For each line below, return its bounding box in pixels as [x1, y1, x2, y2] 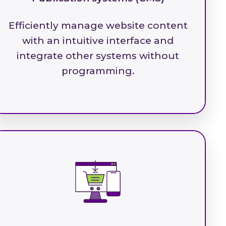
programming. [61, 65, 135, 77]
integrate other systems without [17, 50, 179, 62]
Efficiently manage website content [8, 20, 188, 31]
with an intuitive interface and [22, 35, 174, 46]
